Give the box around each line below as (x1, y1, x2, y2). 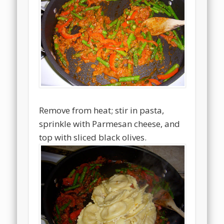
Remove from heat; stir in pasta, (39, 104, 164, 116)
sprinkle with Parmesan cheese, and (39, 117, 180, 129)
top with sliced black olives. (39, 131, 147, 143)
